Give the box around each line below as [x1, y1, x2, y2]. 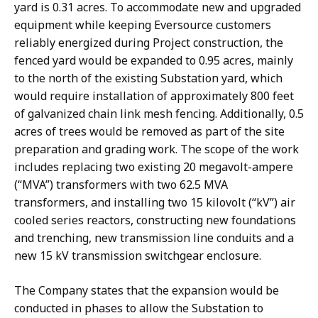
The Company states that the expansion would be [14, 283, 279, 299]
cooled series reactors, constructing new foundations [14, 212, 296, 229]
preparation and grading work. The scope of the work [14, 141, 299, 158]
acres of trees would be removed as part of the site [14, 124, 285, 140]
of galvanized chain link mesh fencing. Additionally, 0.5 [14, 106, 304, 122]
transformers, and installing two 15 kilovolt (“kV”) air [14, 194, 295, 211]
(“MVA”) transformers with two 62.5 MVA [14, 177, 228, 193]
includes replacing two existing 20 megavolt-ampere [14, 159, 293, 175]
